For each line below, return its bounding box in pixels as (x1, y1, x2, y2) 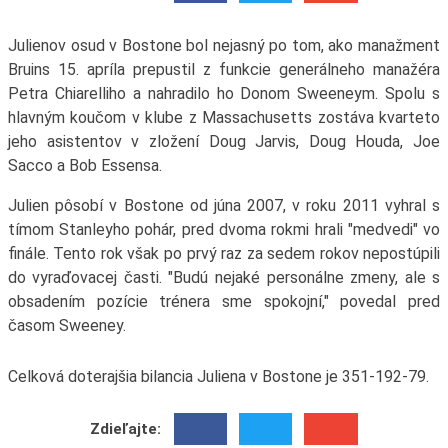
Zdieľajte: (90, 419, 162, 438)
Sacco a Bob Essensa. (7, 156, 162, 176)
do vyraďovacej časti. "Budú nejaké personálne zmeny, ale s (7, 268, 441, 288)
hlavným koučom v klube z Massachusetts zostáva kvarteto (7, 108, 441, 128)
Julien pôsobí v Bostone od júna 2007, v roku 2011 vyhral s (7, 196, 441, 216)
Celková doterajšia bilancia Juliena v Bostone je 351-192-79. (7, 367, 429, 387)
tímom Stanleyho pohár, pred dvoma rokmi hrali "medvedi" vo (7, 220, 441, 240)
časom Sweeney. (7, 316, 126, 336)
